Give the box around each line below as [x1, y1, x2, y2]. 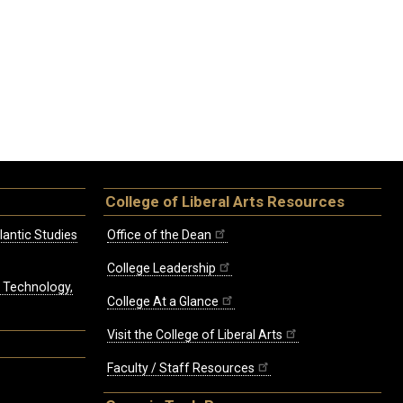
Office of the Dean [107, 228, 211, 243]
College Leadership [107, 261, 216, 276]
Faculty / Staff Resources [107, 361, 255, 376]
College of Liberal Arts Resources [105, 193, 345, 211]
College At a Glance [107, 294, 219, 309]
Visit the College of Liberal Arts [107, 327, 282, 343]
